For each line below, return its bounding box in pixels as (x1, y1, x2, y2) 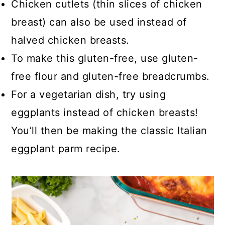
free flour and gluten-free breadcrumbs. (11, 70, 213, 83)
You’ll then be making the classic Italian (11, 125, 207, 137)
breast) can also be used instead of (11, 16, 187, 29)
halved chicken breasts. (11, 34, 133, 47)
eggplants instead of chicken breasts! (11, 106, 198, 119)
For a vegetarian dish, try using (11, 88, 166, 101)
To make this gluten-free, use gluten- (11, 52, 198, 65)
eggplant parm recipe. (11, 143, 121, 155)
